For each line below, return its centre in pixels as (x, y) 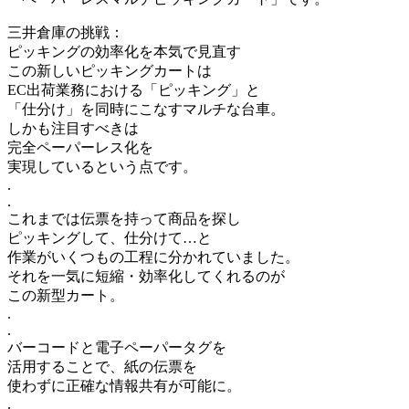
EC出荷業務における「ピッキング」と (134, 89)
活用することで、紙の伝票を (102, 366)
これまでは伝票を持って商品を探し (124, 218)
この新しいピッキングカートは (110, 70)
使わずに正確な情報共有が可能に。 (124, 385)
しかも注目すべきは (73, 128)
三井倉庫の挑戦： (66, 32)
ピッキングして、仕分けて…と (110, 237)
